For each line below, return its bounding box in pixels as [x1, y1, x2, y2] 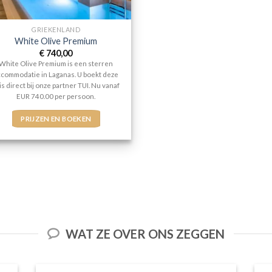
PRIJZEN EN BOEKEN [21, 114, 92, 123]
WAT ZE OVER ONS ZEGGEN [66, 226, 225, 241]
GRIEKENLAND [32, 25, 81, 33]
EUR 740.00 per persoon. [16, 92, 96, 100]
